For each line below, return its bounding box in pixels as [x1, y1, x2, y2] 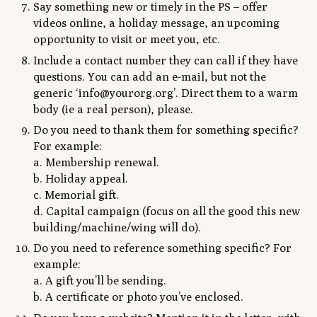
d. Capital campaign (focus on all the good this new [33, 204, 301, 218]
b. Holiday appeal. [33, 171, 129, 185]
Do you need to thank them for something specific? [33, 122, 299, 137]
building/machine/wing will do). [33, 220, 202, 234]
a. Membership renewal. [33, 155, 160, 169]
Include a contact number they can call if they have [33, 53, 299, 67]
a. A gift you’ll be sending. [33, 274, 167, 288]
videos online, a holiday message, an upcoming [33, 16, 280, 30]
